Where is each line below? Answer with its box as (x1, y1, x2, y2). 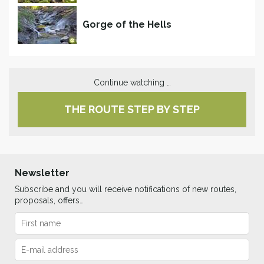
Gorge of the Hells (82, 19, 171, 30)
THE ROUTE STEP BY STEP (64, 103, 200, 115)
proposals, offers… (15, 195, 84, 205)
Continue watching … (93, 77, 171, 87)
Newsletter (15, 167, 70, 179)
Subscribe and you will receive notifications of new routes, (15, 184, 236, 194)
